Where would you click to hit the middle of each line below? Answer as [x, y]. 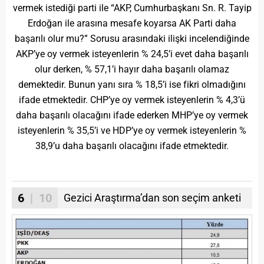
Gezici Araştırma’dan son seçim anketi [152, 197]
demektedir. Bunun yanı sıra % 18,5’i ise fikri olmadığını [132, 84]
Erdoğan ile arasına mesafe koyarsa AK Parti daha [132, 23]
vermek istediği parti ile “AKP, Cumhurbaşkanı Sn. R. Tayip [132, 8]
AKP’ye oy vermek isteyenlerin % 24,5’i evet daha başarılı [132, 54]
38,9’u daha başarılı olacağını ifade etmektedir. [132, 146]
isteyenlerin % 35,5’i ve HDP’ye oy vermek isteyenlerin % [132, 130]
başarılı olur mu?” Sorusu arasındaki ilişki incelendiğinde [132, 38]
